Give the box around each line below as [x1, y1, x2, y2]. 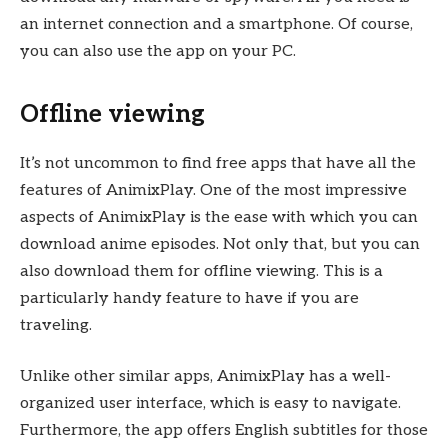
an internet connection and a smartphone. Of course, [20, 14, 413, 34]
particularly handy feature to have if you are [20, 288, 359, 308]
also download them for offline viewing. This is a [20, 261, 383, 281]
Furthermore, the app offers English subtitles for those [20, 421, 428, 441]
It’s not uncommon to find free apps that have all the [20, 153, 416, 173]
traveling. [20, 315, 92, 335]
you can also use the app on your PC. [20, 41, 296, 61]
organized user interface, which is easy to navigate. [20, 394, 401, 414]
